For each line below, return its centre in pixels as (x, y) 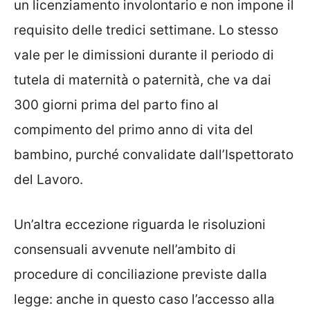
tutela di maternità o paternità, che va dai (143, 80)
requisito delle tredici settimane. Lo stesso (146, 30)
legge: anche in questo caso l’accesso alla (144, 299)
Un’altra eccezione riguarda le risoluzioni (140, 224)
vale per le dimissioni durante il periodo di (144, 55)
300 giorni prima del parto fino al (116, 105)
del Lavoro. (48, 180)
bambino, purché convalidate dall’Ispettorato (154, 155)
